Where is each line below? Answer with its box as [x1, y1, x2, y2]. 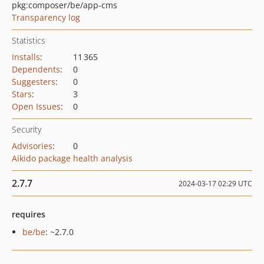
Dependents [12, 64, 60, 75]
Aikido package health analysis [12, 153, 133, 164]
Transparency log [12, 12, 80, 23]
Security [12, 124, 41, 135]
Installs [12, 51, 40, 62]
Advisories [12, 140, 52, 151]
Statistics [12, 35, 45, 46]
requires [12, 209, 45, 220]
